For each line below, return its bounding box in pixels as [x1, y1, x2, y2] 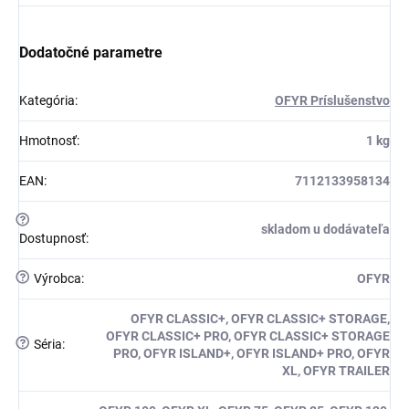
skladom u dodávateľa [261, 222, 390, 237]
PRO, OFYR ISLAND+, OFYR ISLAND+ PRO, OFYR [113, 346, 390, 362]
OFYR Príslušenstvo [275, 93, 390, 109]
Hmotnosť [19, 133, 77, 149]
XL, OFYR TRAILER [282, 363, 390, 379]
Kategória [19, 93, 75, 109]
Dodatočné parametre [19, 44, 163, 62]
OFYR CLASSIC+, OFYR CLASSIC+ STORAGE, [131, 311, 390, 327]
